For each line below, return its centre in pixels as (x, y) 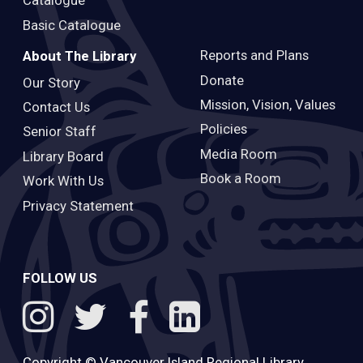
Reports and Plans (254, 56)
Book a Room (240, 179)
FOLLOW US (60, 278)
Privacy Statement (78, 205)
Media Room (238, 154)
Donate (222, 80)
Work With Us (63, 181)
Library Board (63, 156)
